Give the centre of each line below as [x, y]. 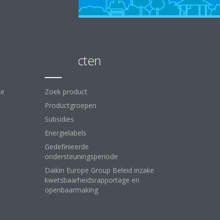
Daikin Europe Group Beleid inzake [99, 170]
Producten [73, 60]
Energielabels [66, 133]
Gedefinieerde [67, 147]
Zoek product [66, 92]
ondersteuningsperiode [81, 156]
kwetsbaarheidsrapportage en [92, 180]
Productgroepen [70, 105]
